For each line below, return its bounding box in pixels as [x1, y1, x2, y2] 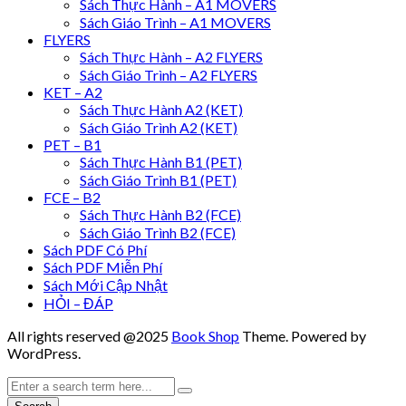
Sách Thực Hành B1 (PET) [80, 152, 242, 170]
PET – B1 [43, 135, 101, 153]
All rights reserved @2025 [7, 326, 171, 344]
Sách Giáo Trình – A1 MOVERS [80, 13, 271, 31]
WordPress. [7, 343, 81, 362]
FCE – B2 [43, 188, 101, 206]
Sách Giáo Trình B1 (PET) [80, 170, 237, 188]
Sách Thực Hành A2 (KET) [80, 100, 243, 118]
